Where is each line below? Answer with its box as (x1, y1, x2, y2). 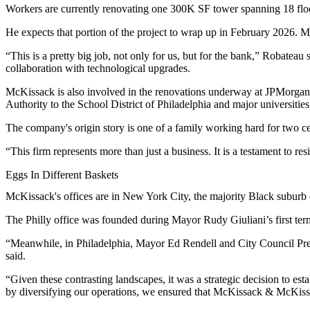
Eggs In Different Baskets (6, 169, 118, 181)
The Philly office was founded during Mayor (6, 214, 203, 226)
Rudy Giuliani (203, 214, 266, 226)
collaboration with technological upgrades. (6, 62, 190, 75)
